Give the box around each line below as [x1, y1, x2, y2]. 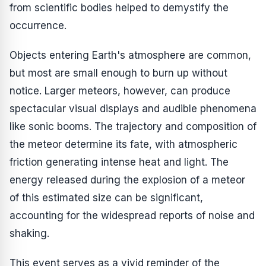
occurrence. [9, 20, 66, 31]
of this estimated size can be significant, [9, 192, 203, 204]
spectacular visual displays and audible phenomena [9, 103, 256, 115]
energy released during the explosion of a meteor [9, 174, 245, 186]
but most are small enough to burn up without [9, 67, 227, 79]
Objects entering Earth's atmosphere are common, [9, 49, 251, 61]
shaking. [9, 227, 49, 239]
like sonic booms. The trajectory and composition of [9, 121, 256, 132]
